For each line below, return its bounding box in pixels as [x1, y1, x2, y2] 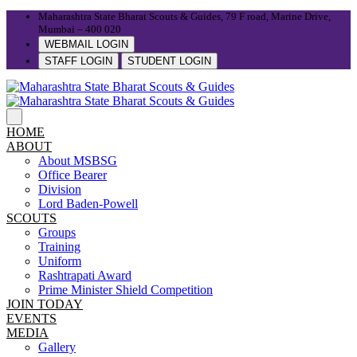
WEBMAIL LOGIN [45, 38, 128, 50]
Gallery [38, 340, 76, 354]
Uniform [38, 254, 81, 268]
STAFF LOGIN [45, 55, 112, 67]
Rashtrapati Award [38, 269, 131, 282]
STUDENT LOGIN [127, 55, 211, 67]
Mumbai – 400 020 [38, 23, 121, 35]
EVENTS [6, 312, 57, 325]
